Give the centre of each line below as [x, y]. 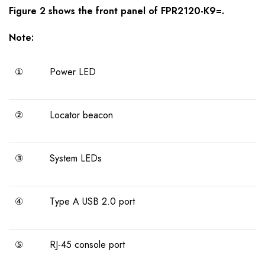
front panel [121, 11]
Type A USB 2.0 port [92, 202]
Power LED [73, 72]
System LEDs [76, 159]
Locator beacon [81, 115]
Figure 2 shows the [52, 11]
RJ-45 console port [87, 245]
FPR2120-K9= [191, 11]
